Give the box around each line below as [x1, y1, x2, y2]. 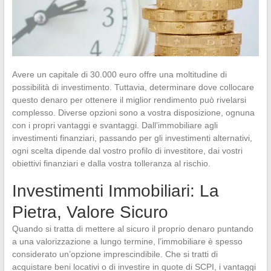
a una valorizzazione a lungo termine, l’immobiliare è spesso [11, 236, 243, 246]
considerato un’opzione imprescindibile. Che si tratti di [11, 249, 218, 259]
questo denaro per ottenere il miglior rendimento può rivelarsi [11, 94, 246, 105]
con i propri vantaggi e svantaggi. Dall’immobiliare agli [11, 120, 218, 130]
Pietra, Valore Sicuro [11, 202, 168, 221]
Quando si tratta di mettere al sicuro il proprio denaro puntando [11, 223, 253, 233]
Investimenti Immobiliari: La [11, 181, 219, 200]
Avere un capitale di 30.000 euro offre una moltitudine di [11, 69, 227, 79]
